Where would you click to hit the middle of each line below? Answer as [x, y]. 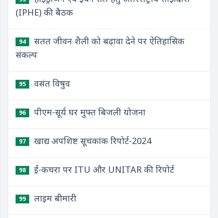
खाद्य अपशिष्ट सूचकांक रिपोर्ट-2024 [91, 141]
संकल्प [27, 54]
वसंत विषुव [51, 83]
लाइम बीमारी [54, 198]
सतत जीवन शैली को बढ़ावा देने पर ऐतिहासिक [108, 41]
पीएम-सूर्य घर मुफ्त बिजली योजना [89, 112]
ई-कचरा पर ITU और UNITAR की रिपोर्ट [103, 169]
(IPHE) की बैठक [44, 12]
